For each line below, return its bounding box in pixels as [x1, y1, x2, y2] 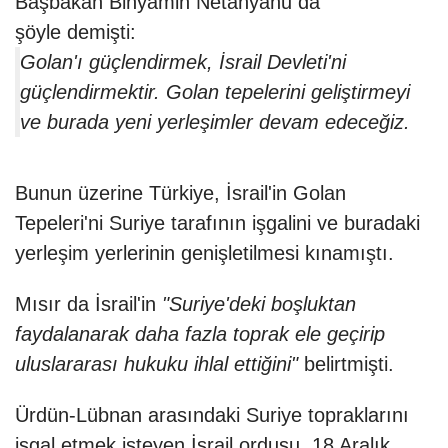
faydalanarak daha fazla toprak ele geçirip [15, 323, 385, 346]
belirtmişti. [298, 353, 394, 376]
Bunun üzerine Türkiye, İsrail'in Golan [15, 182, 346, 205]
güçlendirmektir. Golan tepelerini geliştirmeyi [20, 81, 410, 104]
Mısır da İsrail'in [15, 293, 156, 316]
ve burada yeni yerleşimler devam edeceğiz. [20, 111, 410, 134]
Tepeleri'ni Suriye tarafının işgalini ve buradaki [15, 212, 420, 235]
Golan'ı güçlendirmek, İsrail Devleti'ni [20, 51, 346, 74]
